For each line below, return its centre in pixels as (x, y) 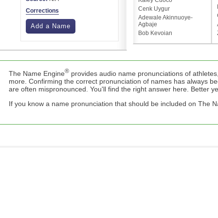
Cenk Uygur (154, 9)
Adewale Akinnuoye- (165, 18)
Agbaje (148, 25)
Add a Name (51, 26)
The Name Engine (37, 74)
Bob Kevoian (155, 33)
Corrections (42, 11)
